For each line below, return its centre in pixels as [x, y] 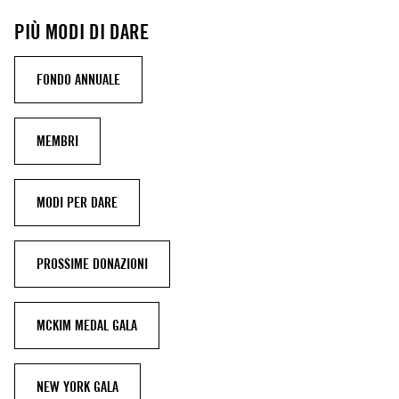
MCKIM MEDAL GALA [87, 326]
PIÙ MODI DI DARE [81, 32]
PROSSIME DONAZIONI [92, 265]
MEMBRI [57, 142]
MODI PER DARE [77, 203]
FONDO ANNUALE [78, 80]
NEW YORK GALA [77, 387]
